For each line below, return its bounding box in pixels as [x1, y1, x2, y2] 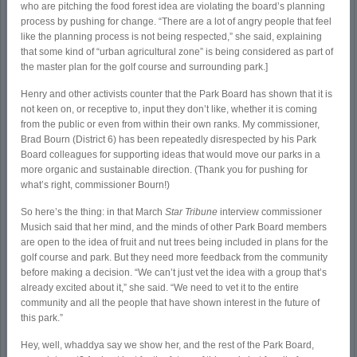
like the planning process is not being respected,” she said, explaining [21, 31, 323, 43]
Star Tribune [165, 206, 218, 218]
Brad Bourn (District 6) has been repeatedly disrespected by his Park [21, 134, 317, 146]
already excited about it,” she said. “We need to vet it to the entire [21, 282, 300, 294]
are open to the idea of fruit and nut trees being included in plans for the [21, 237, 329, 249]
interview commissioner [218, 206, 323, 218]
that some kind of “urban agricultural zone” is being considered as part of [21, 46, 334, 58]
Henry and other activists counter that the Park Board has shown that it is [21, 88, 333, 100]
